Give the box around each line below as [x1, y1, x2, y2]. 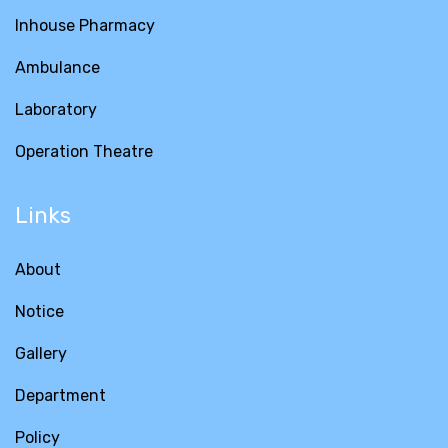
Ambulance [15, 57, 100, 77]
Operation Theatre [15, 141, 153, 161]
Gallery [15, 343, 67, 363]
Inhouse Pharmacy [15, 15, 155, 35]
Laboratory [15, 99, 97, 119]
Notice [15, 301, 64, 321]
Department [15, 385, 106, 405]
